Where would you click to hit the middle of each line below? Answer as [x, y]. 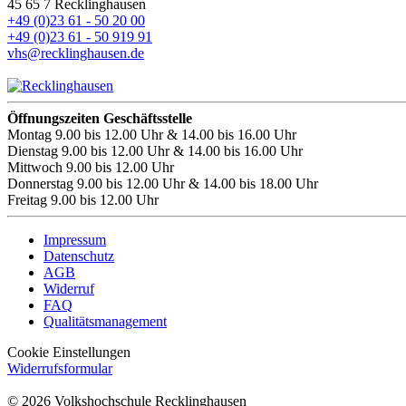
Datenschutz [79, 256]
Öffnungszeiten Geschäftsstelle [100, 119]
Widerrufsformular [60, 369]
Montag [29, 135]
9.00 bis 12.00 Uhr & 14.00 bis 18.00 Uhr [196, 184]
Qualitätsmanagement [105, 322]
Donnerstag [40, 184]
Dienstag [33, 151]
